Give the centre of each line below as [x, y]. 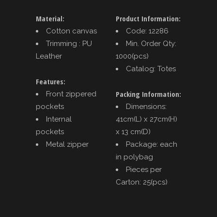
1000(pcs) [132, 56]
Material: [50, 19]
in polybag [134, 157]
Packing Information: [148, 94]
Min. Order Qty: [151, 44]
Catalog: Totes [151, 69]
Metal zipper [67, 145]
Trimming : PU [69, 44]
